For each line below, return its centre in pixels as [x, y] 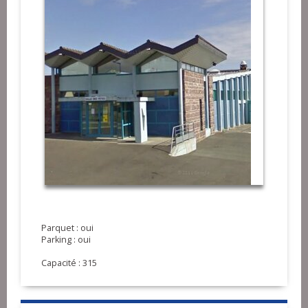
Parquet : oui [67, 228]
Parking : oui [66, 239]
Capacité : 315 [69, 263]
